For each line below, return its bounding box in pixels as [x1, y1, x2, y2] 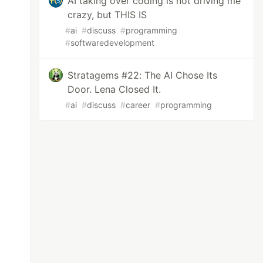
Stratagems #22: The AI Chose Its [68, 69, 218, 81]
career [126, 100, 151, 110]
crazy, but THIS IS [68, 9, 147, 21]
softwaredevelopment [70, 38, 155, 48]
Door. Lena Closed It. [68, 83, 161, 95]
